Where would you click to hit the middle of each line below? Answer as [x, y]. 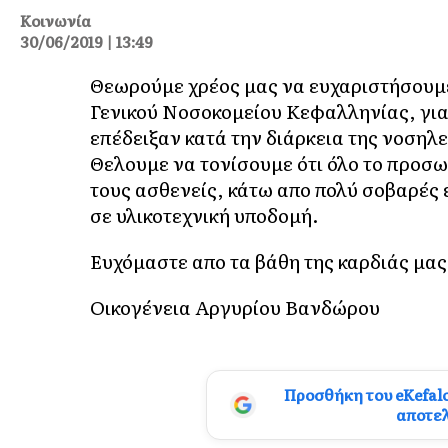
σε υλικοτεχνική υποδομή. [204, 214]
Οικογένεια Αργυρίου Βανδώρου [235, 306]
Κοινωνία [55, 20]
